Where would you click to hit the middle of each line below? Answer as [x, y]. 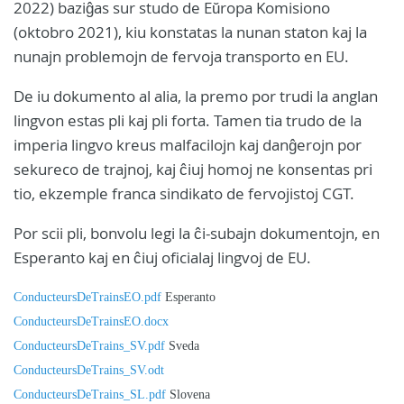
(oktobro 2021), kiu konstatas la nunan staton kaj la [190, 32]
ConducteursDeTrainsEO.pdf [87, 297]
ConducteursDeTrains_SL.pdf [90, 395]
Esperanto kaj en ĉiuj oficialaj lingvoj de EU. [162, 257]
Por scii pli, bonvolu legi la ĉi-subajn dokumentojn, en [197, 233]
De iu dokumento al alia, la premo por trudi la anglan [196, 96]
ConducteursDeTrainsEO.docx [91, 321]
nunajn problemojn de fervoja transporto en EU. [181, 56]
